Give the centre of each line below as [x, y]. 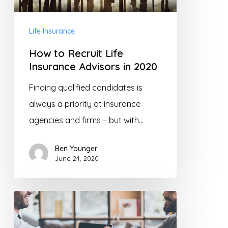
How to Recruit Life [76, 53]
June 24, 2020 [77, 158]
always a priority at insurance [84, 104]
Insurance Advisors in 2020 [93, 66]
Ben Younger [76, 148]
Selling [25, 215]
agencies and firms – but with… [86, 120]
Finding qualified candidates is [85, 87]
